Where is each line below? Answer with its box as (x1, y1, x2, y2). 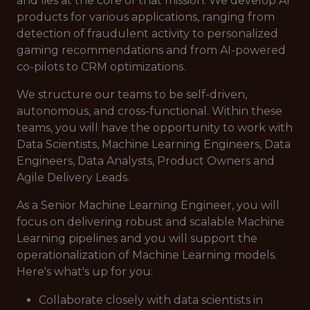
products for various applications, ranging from (17, 10, 275, 24)
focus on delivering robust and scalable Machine (17, 215, 284, 228)
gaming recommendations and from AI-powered (17, 44, 286, 57)
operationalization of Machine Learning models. (17, 248, 277, 262)
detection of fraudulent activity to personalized (17, 27, 278, 40)
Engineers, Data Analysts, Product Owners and (17, 154, 275, 167)
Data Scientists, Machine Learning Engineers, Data (17, 138, 291, 151)
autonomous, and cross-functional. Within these (17, 104, 282, 118)
